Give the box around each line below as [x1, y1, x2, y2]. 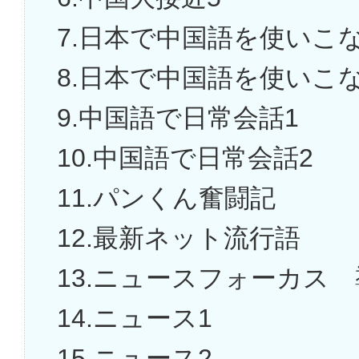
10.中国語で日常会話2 [57, 143, 313, 173]
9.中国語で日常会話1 [57, 103, 325, 133]
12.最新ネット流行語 [57, 224, 301, 253]
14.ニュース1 [57, 304, 212, 333]
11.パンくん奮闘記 [57, 184, 276, 213]
